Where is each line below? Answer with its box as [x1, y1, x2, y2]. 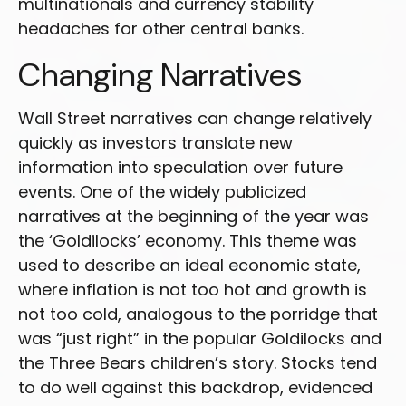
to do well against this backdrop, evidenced [18, 376, 372, 399]
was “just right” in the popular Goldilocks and [18, 327, 382, 350]
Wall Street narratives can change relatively [18, 107, 372, 130]
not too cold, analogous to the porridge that [18, 303, 378, 325]
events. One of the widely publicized [18, 180, 306, 203]
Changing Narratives [18, 53, 302, 96]
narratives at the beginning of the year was [18, 205, 369, 227]
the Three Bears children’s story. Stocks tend [18, 352, 377, 374]
